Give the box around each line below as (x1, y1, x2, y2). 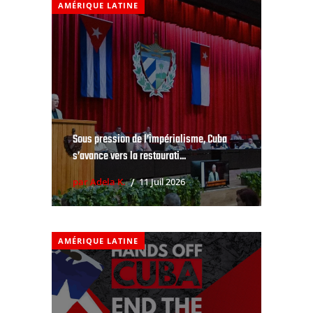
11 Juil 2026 (139, 175, 185, 188)
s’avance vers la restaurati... (73, 147, 186, 166)
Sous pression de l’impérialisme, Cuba (73, 130, 227, 149)
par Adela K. (73, 175, 126, 188)
